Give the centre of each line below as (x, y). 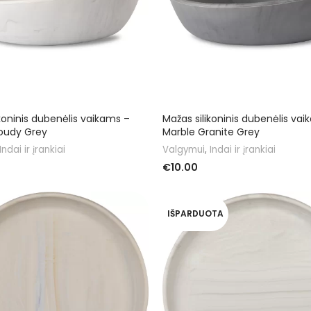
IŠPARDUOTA (195, 213)
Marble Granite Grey (211, 132)
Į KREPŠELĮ (185, 188)
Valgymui (184, 149)
